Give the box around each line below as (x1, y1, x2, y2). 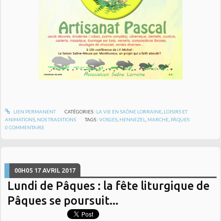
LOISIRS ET (163, 108, 187, 114)
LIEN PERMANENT (12, 108, 56, 114)
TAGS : (85, 116, 100, 122)
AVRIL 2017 (42, 166, 76, 174)
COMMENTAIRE (9, 124, 45, 130)
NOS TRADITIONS (37, 116, 76, 122)
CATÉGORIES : (64, 108, 96, 114)
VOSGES (99, 116, 118, 122)
